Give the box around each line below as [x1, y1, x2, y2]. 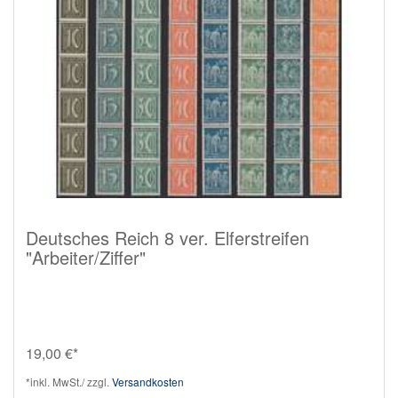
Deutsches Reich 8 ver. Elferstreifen [26, 224, 309, 251]
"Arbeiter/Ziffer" [26, 243, 146, 270]
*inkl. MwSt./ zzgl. [26, 373, 112, 389]
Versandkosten [112, 373, 184, 389]
